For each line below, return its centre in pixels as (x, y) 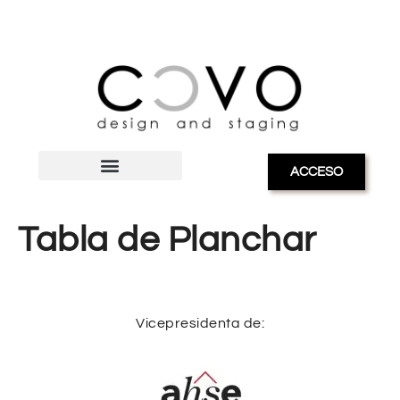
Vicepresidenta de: (200, 323)
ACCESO (317, 171)
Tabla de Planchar (167, 239)
